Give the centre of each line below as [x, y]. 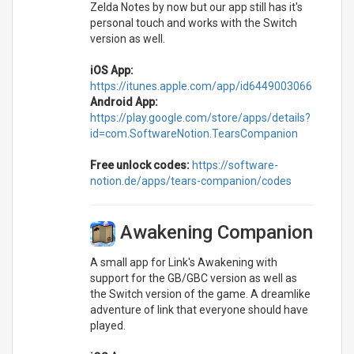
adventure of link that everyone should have [199, 309]
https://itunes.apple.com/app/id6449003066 [201, 86]
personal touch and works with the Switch [193, 23]
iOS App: [111, 70]
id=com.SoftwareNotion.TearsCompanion [194, 133]
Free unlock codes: [139, 165]
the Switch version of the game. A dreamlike [200, 294]
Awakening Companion [214, 233]
